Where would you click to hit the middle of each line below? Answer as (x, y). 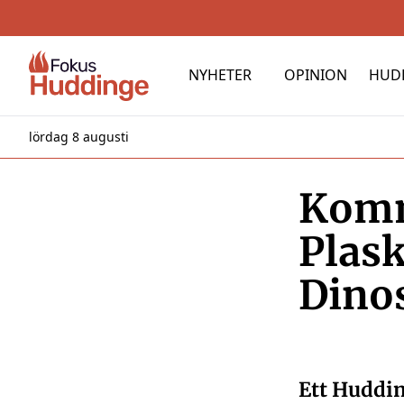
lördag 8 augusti (79, 137)
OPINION (316, 75)
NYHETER (220, 75)
